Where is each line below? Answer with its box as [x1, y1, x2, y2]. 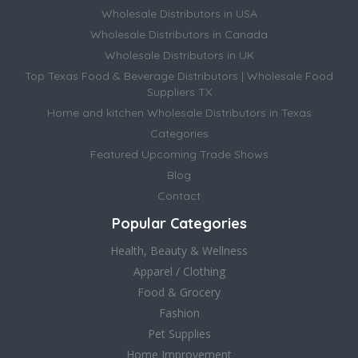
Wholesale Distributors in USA [101, 6, 257, 21]
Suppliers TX [146, 84, 212, 99]
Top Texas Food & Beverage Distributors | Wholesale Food [25, 68, 333, 83]
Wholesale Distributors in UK [104, 47, 254, 62]
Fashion [158, 304, 200, 320]
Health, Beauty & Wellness [110, 242, 248, 258]
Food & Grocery [137, 284, 221, 300]
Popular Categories [111, 213, 247, 233]
